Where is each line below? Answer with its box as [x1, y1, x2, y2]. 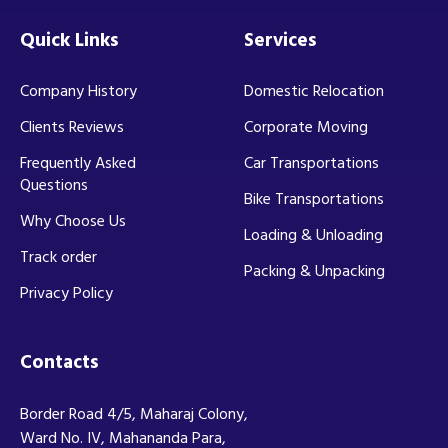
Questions [20, 171, 88, 198]
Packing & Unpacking [244, 257, 385, 284]
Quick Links [20, 24, 118, 56]
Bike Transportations [244, 185, 384, 212]
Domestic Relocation [244, 77, 384, 104]
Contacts [20, 346, 98, 378]
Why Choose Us [20, 207, 126, 234]
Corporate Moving [244, 113, 368, 140]
